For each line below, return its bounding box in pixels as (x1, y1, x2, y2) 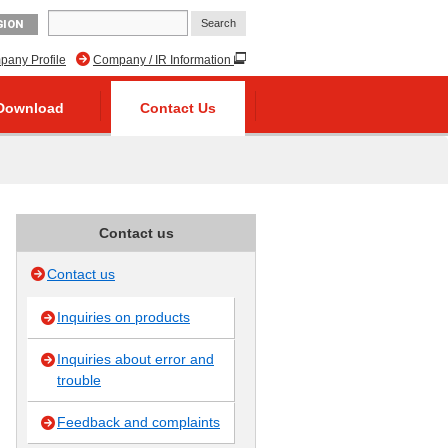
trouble (57, 372, 101, 388)
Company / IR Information (92, 53, 234, 67)
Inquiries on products (57, 309, 190, 325)
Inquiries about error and (57, 351, 214, 367)
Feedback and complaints (57, 414, 220, 430)
